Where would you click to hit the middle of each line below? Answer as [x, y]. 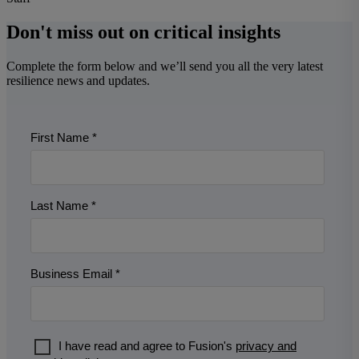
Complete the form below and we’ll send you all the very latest [165, 67]
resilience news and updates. [78, 81]
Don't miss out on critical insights [143, 32]
